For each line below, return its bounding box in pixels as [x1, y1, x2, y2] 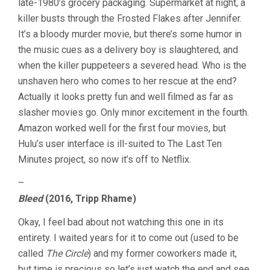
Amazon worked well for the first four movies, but [18, 122, 226, 134]
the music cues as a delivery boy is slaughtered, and [18, 44, 238, 56]
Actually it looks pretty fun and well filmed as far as [18, 91, 233, 103]
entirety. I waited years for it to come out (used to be [18, 232, 239, 244]
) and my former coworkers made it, [88, 248, 237, 260]
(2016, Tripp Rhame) [43, 193, 136, 205]
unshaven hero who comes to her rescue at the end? [18, 75, 237, 87]
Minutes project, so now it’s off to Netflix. [18, 154, 191, 166]
